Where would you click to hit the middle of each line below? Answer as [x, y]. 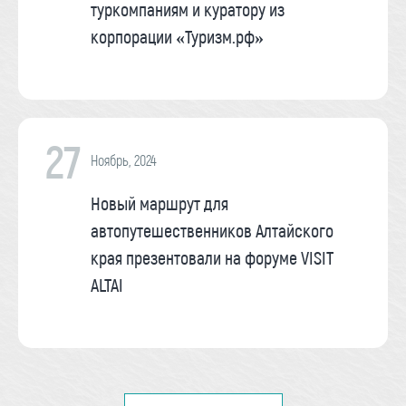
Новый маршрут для [159, 203]
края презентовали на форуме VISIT [212, 258]
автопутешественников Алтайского [212, 231]
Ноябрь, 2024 [124, 160]
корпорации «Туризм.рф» [177, 37]
